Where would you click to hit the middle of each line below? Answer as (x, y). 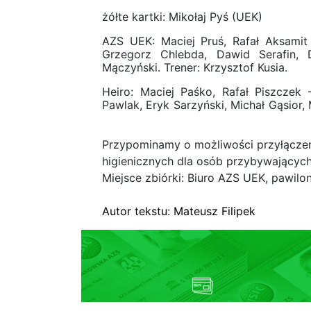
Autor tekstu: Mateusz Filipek (179, 211)
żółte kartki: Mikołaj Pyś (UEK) (182, 16)
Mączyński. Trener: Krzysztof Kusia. (195, 67)
